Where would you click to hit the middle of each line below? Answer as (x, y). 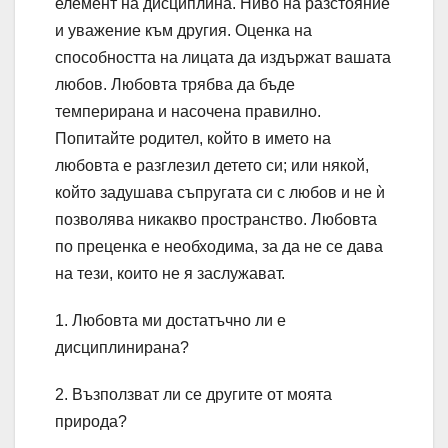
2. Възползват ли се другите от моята (193, 395)
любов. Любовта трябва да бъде (175, 85)
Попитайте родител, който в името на (193, 139)
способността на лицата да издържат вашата (223, 58)
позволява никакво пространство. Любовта (216, 220)
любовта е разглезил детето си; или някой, (212, 166)
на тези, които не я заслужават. (170, 274)
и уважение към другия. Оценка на (183, 31)
